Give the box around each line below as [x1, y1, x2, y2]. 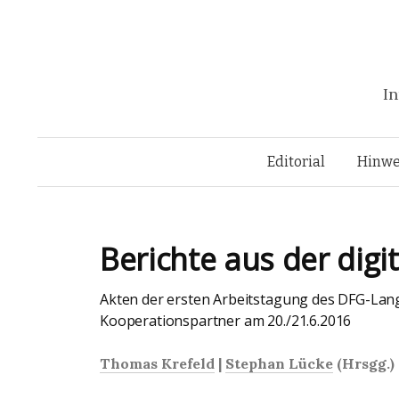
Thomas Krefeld [100, 354, 215, 372]
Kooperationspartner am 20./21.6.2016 [100, 311, 352, 330]
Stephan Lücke [225, 354, 333, 372]
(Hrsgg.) [333, 354, 395, 372]
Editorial [267, 153, 325, 170]
